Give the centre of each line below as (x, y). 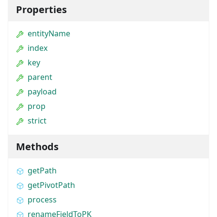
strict (37, 120)
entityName (49, 33)
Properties (41, 9)
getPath (42, 170)
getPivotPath (51, 185)
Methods (37, 146)
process (42, 199)
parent (40, 77)
